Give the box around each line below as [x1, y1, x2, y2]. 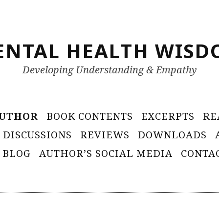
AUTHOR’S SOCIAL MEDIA [39, 146, 173, 160]
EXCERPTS [141, 109, 195, 123]
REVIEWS [80, 128, 130, 141]
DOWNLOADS [137, 128, 207, 141]
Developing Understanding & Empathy [22, 63, 197, 77]
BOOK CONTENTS [46, 109, 133, 123]
